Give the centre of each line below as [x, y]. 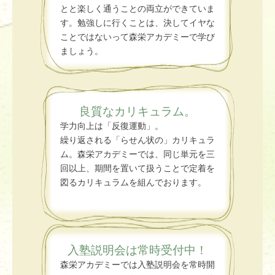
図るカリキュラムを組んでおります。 [133, 183]
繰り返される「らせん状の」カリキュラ [137, 140]
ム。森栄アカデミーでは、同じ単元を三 [137, 154]
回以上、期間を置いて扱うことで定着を [137, 168]
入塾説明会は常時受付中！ [137, 250]
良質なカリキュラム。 [137, 111]
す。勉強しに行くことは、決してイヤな [137, 23]
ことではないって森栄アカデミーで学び [137, 37]
